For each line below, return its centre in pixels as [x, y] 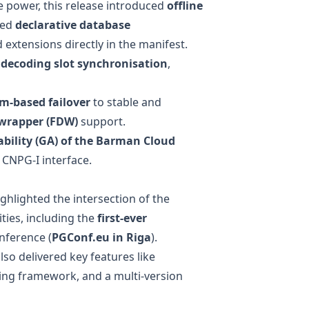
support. [102, 121]
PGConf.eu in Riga [101, 237]
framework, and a [64, 276]
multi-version [148, 276]
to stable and [126, 102]
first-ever [122, 218]
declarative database [73, 24]
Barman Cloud [136, 140]
